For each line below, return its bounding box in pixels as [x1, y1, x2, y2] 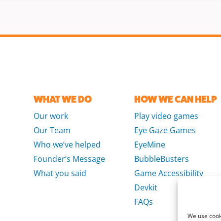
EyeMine [134, 139, 166, 150]
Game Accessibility [134, 168, 204, 179]
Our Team [33, 125, 71, 136]
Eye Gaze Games [134, 125, 196, 136]
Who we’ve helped [33, 139, 101, 150]
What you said [33, 168, 86, 179]
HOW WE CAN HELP [134, 94, 217, 106]
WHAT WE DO [33, 94, 92, 106]
